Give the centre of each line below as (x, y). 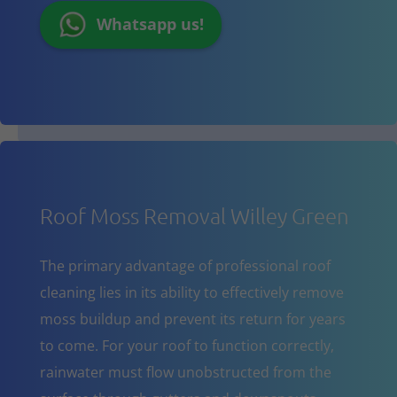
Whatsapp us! (150, 24)
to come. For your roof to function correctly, (187, 345)
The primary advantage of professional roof (185, 265)
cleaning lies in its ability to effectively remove (191, 292)
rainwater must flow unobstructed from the (185, 372)
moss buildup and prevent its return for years (192, 319)
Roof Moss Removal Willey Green (194, 215)
